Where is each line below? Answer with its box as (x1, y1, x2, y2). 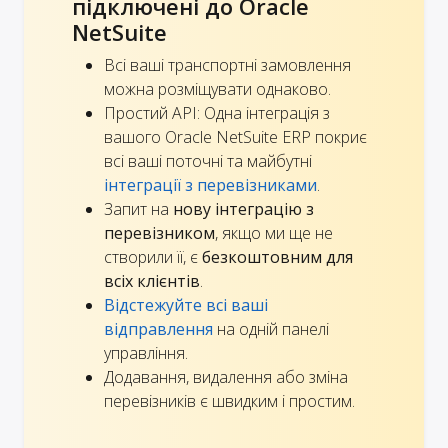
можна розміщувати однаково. (104, 77, 331, 100)
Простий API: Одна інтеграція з (104, 101, 330, 124)
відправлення (104, 317, 213, 340)
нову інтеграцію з (173, 197, 314, 220)
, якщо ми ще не (215, 221, 333, 244)
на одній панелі (213, 317, 329, 340)
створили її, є (104, 245, 202, 268)
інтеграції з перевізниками (104, 173, 317, 196)
